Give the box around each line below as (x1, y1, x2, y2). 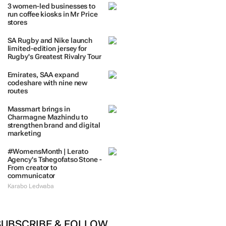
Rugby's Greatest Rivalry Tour (7, 72, 101, 80)
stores (7, 33, 27, 41)
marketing (7, 152, 41, 160)
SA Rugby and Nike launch (7, 55, 93, 64)
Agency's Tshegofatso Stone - (7, 179, 102, 187)
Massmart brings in (7, 128, 70, 136)
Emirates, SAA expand (7, 90, 79, 98)
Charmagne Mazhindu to (7, 136, 88, 144)
